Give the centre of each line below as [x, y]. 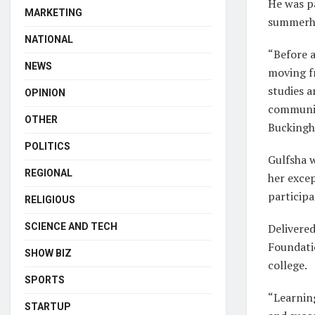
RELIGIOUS [50, 199]
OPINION [45, 92]
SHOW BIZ [48, 253]
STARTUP [48, 306]
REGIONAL [49, 173]
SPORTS [45, 279]
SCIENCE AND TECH [71, 226]
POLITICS [47, 146]
